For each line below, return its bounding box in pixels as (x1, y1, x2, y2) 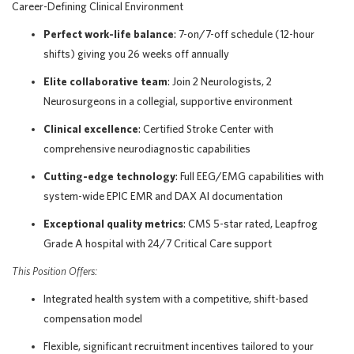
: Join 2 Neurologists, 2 (168, 75, 272, 88)
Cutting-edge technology (43, 170, 175, 183)
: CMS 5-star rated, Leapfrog (183, 217, 318, 230)
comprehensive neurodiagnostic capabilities (43, 142, 250, 155)
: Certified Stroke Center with (138, 122, 273, 135)
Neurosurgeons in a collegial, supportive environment (43, 95, 292, 107)
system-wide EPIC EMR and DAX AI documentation (43, 190, 283, 202)
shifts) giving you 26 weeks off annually (43, 47, 229, 60)
